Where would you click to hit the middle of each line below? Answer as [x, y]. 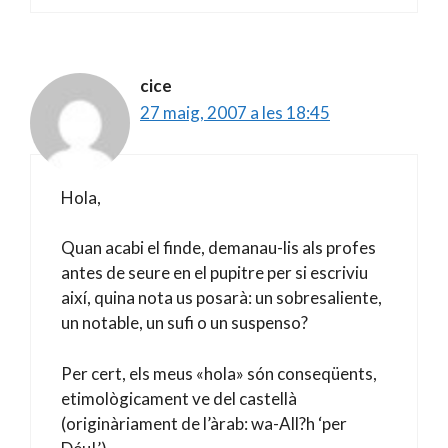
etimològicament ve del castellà [179, 398]
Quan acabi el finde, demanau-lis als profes [218, 247]
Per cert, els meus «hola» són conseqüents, [219, 373]
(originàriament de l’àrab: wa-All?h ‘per [204, 423]
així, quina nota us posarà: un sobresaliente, [221, 297]
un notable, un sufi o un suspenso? [184, 322]
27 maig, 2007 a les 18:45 [235, 112]
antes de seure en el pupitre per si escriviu [214, 272]
